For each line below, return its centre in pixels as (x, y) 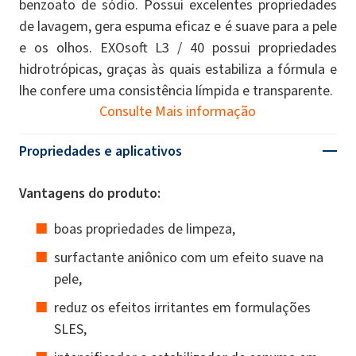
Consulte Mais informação (178, 111)
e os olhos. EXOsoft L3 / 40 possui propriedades (178, 47)
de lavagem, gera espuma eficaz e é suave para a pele (178, 26)
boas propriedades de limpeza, (145, 228)
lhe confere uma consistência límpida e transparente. (176, 90)
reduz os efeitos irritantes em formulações (182, 307)
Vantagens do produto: (90, 193)
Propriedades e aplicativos (101, 151)
